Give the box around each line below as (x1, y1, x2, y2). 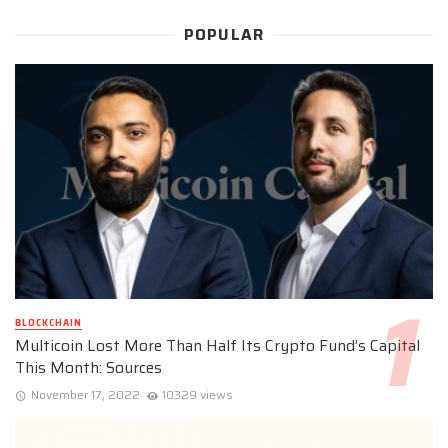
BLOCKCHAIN (15, 316, 82, 331)
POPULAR (183, 23, 265, 48)
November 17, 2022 (30, 384, 140, 404)
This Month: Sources (15, 355, 162, 381)
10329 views (162, 384, 234, 404)
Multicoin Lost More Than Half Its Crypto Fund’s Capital (15, 333, 420, 359)
